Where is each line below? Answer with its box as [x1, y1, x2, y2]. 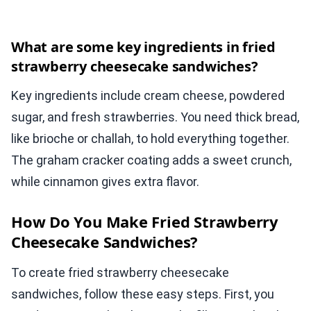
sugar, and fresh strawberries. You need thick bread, [11, 110, 299, 125]
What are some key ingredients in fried [11, 37, 276, 57]
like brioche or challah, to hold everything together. [11, 131, 289, 146]
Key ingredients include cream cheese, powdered [11, 88, 285, 103]
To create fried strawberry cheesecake [11, 265, 229, 280]
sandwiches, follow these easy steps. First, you [11, 287, 274, 302]
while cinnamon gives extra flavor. [11, 174, 199, 190]
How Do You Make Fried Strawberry [11, 211, 278, 233]
